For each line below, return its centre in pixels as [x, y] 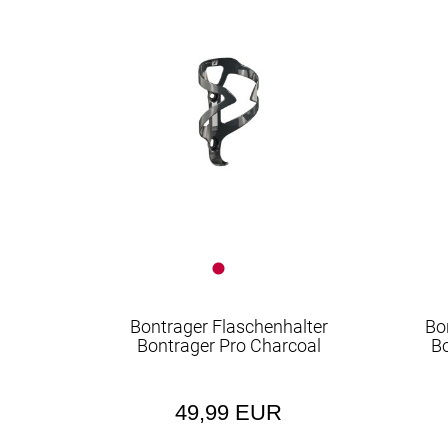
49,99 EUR [229, 412]
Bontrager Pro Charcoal [228, 345]
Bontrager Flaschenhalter [228, 326]
